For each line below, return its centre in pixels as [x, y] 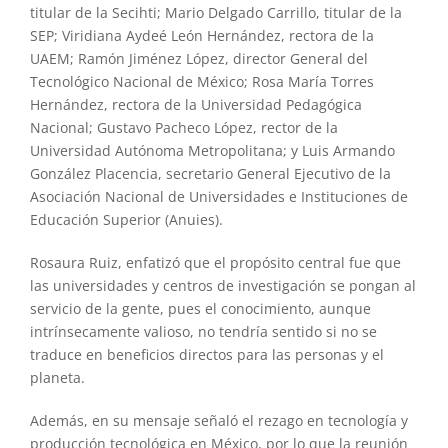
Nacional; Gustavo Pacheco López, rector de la [183, 127]
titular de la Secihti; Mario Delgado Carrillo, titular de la [215, 12]
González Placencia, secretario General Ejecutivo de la [210, 173]
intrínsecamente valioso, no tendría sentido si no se [203, 331]
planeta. [57, 377]
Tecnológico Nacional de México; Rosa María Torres [201, 81]
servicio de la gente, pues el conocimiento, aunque [200, 308]
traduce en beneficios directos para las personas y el [206, 354]
